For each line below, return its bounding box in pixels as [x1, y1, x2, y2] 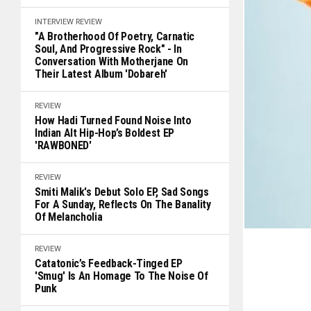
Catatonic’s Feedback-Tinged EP [35, 257, 183, 270]
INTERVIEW [35, 17, 74, 26]
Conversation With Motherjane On [35, 55, 189, 68]
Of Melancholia [35, 210, 103, 224]
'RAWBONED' [35, 139, 92, 152]
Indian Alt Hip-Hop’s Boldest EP [35, 126, 175, 140]
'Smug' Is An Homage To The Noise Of [35, 269, 208, 283]
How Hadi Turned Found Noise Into [35, 114, 192, 127]
